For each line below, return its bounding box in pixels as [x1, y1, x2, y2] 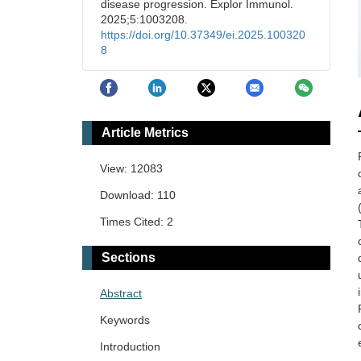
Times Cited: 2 [100, 215, 173, 229]
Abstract [100, 287, 142, 301]
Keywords [100, 313, 150, 327]
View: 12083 [100, 162, 163, 176]
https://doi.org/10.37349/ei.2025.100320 [101, 28, 305, 41]
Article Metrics [102, 126, 189, 140]
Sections [102, 251, 156, 265]
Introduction [100, 340, 160, 354]
